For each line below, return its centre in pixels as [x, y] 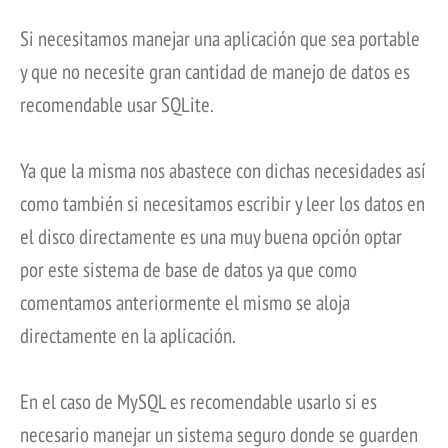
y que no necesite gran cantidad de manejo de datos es [215, 72]
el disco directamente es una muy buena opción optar [211, 237]
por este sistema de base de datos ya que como [188, 270]
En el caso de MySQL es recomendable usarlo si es [198, 402]
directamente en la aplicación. [128, 336]
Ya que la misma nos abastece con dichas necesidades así [223, 171]
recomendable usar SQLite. [117, 105]
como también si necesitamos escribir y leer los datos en [222, 204]
